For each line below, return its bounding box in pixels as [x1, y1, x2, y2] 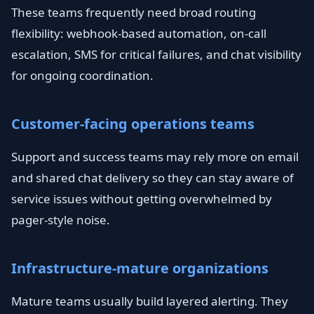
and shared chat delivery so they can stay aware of [11, 170, 294, 186]
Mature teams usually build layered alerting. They [11, 293, 288, 309]
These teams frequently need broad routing [11, 4, 256, 20]
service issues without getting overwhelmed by [11, 191, 272, 207]
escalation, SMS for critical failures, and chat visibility [11, 46, 301, 62]
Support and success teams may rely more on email [11, 149, 299, 165]
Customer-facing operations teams [11, 114, 254, 133]
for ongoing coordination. [11, 67, 153, 83]
